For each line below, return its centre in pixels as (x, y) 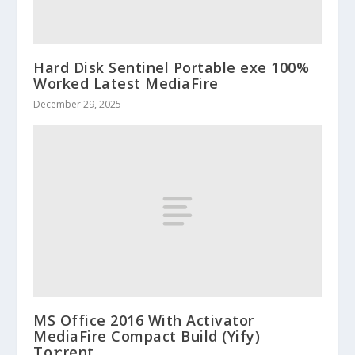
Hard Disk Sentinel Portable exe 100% (172, 67)
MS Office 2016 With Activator (144, 321)
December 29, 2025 (78, 104)
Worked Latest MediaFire (126, 83)
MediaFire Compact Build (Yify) (147, 336)
